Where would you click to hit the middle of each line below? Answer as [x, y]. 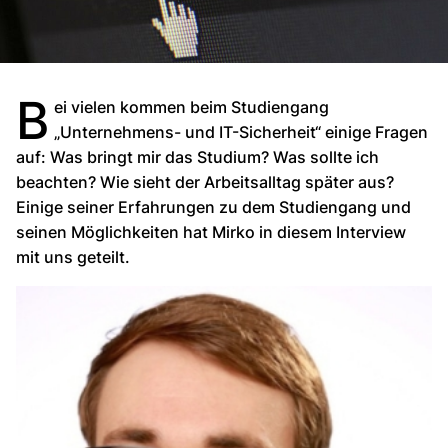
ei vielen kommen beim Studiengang [192, 107]
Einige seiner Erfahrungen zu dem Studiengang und [213, 207]
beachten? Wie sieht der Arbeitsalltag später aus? [205, 182]
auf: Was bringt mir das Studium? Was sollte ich [197, 157]
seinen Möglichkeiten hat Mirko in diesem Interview [211, 232]
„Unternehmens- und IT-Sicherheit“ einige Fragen [241, 132]
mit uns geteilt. [73, 257]
